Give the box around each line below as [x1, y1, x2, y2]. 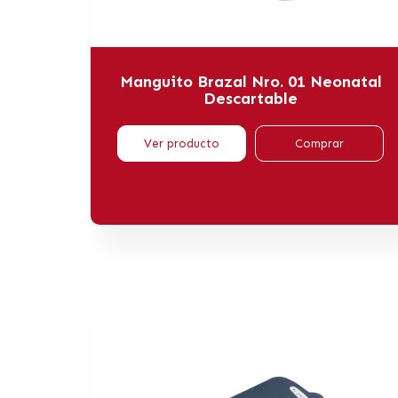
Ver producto [144, 136, 219, 150]
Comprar [295, 136, 344, 150]
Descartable [203, 88, 298, 108]
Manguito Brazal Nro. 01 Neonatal [119, 71, 382, 92]
